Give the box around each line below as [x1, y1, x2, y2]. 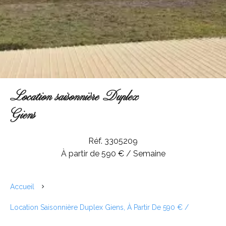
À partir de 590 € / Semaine [61, 149, 165, 158]
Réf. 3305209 [88, 136, 138, 146]
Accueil [10, 183, 34, 191]
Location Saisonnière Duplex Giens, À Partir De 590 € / [10, 203, 189, 211]
